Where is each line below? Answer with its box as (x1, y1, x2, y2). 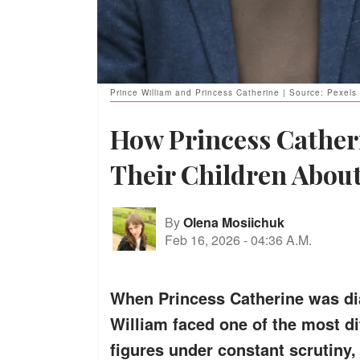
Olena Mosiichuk (183, 212, 284, 231)
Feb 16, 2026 (165, 230, 240, 249)
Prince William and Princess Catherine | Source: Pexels (110, 87, 357, 99)
